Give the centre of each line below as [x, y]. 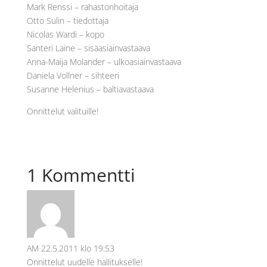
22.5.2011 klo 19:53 [77, 248]
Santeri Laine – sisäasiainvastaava [88, 48]
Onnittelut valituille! [63, 111]
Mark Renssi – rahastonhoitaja [82, 7]
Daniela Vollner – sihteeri [73, 75]
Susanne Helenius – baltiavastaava [90, 89]
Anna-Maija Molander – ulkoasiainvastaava [104, 62]
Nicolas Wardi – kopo [65, 34]
